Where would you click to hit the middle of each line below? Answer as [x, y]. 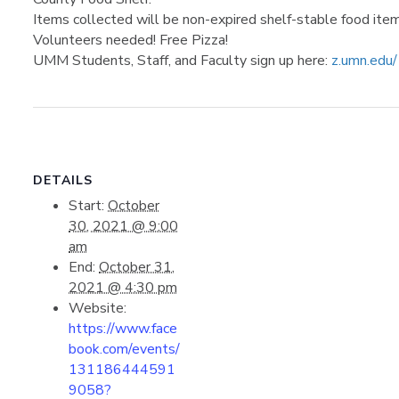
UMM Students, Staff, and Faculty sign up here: [183, 61]
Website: [98, 308]
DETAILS [63, 180]
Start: [87, 206]
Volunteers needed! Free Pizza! [131, 40]
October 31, [137, 267]
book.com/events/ [125, 349]
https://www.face [123, 329]
